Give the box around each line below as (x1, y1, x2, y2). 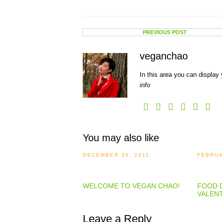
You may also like (83, 132, 159, 143)
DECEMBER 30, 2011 (83, 152, 150, 158)
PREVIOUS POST (143, 29, 187, 35)
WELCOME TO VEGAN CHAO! (83, 182, 180, 190)
